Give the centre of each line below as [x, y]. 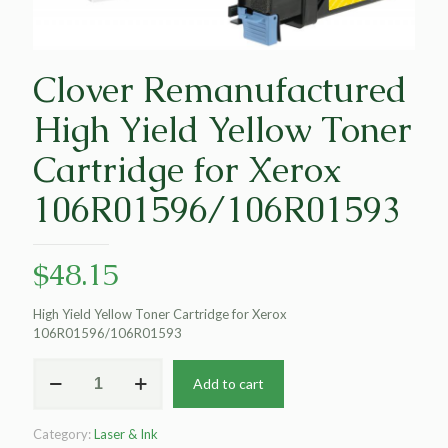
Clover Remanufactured [220, 89]
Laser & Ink [126, 433]
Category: [63, 433]
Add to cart [228, 383]
